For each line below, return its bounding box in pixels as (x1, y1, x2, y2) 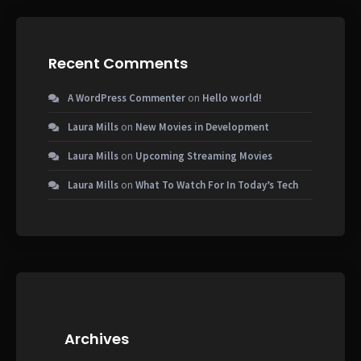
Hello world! (202, 90, 262, 105)
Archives (64, 328, 129, 349)
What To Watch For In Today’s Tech (135, 177, 298, 192)
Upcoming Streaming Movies (135, 148, 272, 163)
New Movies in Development (135, 119, 269, 134)
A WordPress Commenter (68, 90, 185, 105)
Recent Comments (48, 52, 188, 73)
